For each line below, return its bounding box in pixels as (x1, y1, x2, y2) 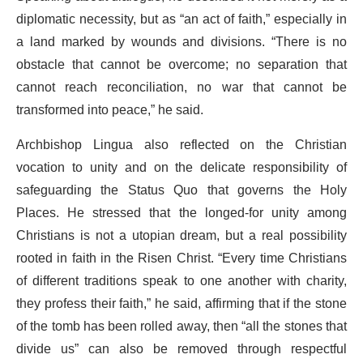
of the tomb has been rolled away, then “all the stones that (16, 312, 347, 340)
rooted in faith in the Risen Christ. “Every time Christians (16, 244, 347, 272)
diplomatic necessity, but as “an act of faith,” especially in (16, 5, 347, 33)
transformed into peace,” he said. (16, 96, 203, 124)
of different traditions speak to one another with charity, (16, 267, 347, 295)
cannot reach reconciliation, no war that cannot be (16, 73, 347, 101)
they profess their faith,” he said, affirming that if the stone (16, 289, 347, 318)
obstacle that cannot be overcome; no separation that (16, 50, 347, 79)
